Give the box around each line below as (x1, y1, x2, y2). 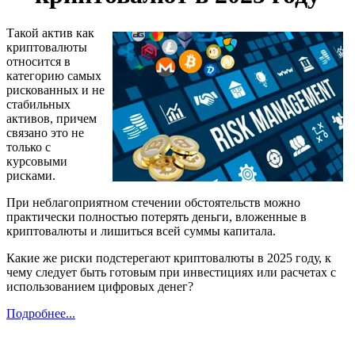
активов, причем (6, 112, 97, 126)
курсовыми (6, 155, 67, 169)
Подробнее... (6, 307, 75, 321)
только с (6, 140, 51, 155)
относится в (6, 55, 71, 69)
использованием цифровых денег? (6, 280, 193, 294)
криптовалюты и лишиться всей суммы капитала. (6, 224, 276, 239)
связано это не (6, 126, 84, 140)
